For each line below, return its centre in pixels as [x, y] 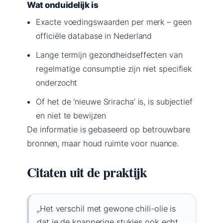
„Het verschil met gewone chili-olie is [107, 208]
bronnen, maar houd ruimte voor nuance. [103, 143]
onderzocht [57, 82]
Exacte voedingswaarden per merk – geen [114, 22]
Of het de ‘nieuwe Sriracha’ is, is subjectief [114, 101]
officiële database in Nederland [94, 36]
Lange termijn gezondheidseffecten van [109, 55]
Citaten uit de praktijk [87, 172]
